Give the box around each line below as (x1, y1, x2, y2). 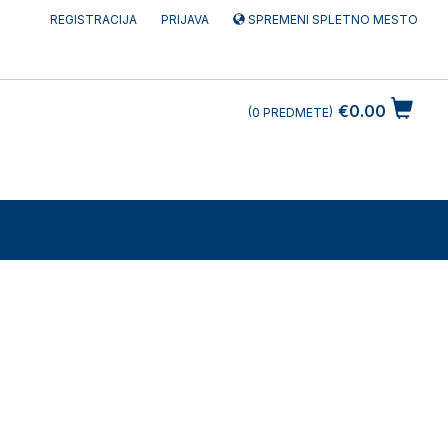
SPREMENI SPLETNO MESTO (244, 12, 418, 27)
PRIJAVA (160, 12, 209, 27)
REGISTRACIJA (49, 12, 137, 27)
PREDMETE (260, 105, 329, 121)
